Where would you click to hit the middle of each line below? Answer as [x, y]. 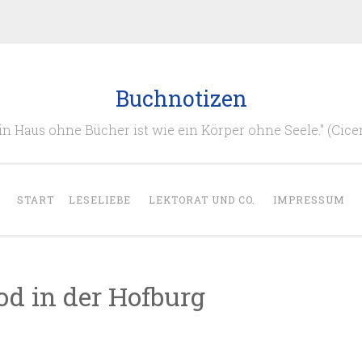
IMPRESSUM [309, 200]
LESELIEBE [100, 200]
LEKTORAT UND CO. [202, 200]
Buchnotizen [181, 98]
